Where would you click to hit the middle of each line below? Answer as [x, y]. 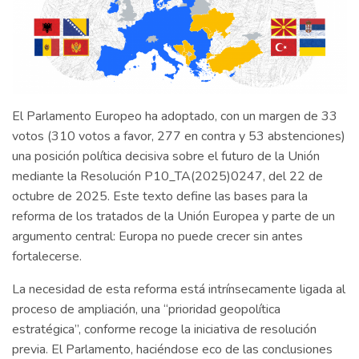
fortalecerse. [48, 257]
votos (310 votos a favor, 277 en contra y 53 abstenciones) [179, 137]
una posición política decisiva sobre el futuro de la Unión [166, 157]
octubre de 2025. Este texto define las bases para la [160, 197]
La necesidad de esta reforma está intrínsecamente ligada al [179, 290]
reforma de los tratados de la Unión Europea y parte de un [173, 217]
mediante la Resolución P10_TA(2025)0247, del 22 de [167, 177]
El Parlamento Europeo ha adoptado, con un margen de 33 [175, 117]
